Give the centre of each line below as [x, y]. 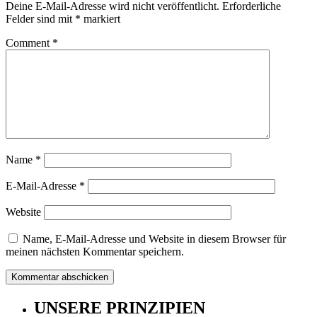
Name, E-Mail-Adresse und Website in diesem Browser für [154, 239]
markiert [100, 19]
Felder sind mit [40, 19]
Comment [29, 43]
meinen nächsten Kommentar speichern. [95, 252]
